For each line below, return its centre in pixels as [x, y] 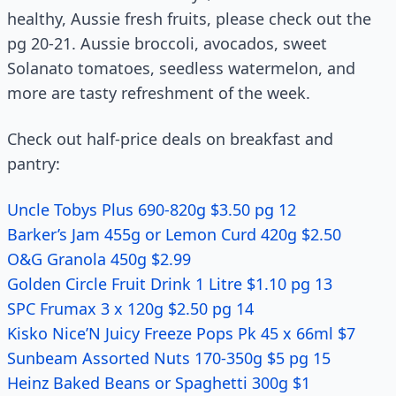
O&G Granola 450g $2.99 [99, 259]
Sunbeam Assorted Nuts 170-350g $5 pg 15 [169, 358]
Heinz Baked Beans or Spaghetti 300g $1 [159, 383]
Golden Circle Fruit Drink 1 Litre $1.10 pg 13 [170, 284]
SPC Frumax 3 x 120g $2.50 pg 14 [130, 308]
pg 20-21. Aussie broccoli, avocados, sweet [167, 43]
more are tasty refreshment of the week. [159, 93]
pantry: [34, 164]
